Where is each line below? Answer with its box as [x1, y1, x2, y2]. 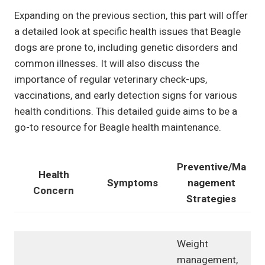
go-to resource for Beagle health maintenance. [14, 120, 221, 135]
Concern [33, 183, 74, 199]
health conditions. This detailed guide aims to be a [14, 104, 237, 119]
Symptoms [106, 176, 158, 191]
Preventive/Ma [176, 160, 246, 175]
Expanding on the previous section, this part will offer [14, 8, 248, 24]
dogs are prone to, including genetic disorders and [14, 40, 238, 56]
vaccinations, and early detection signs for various [14, 88, 237, 104]
